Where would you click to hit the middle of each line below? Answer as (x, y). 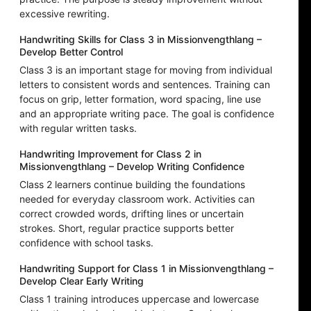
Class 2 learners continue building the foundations (132, 185)
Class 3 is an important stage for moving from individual (146, 70)
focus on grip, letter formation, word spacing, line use (140, 99)
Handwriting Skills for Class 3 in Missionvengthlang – (141, 40)
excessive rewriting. (65, 14)
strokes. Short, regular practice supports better (127, 228)
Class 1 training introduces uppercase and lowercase (139, 299)
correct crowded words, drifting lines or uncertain (132, 214)
